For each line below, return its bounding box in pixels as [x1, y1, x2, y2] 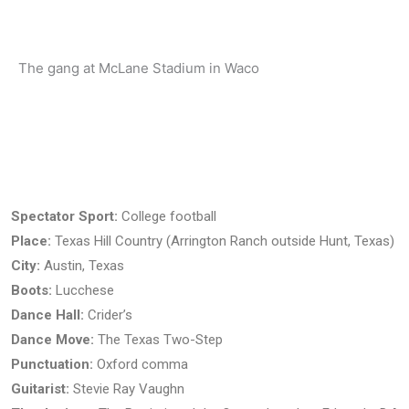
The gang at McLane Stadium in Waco [18, 58, 259, 77]
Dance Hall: [11, 306, 84, 323]
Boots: [11, 281, 52, 299]
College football [118, 207, 216, 225]
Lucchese [52, 281, 114, 299]
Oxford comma [93, 355, 188, 372]
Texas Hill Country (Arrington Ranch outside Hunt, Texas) [51, 232, 394, 249]
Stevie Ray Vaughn [69, 380, 184, 397]
